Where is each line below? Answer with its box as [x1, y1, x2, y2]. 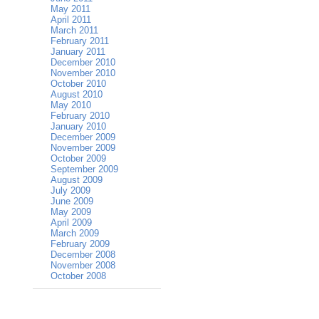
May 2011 [51, 4, 90, 15]
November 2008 [51, 260, 115, 271]
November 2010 [51, 68, 115, 79]
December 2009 [51, 132, 115, 143]
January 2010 [51, 121, 106, 132]
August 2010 [51, 89, 103, 100]
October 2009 [51, 153, 106, 164]
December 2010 [51, 57, 115, 68]
